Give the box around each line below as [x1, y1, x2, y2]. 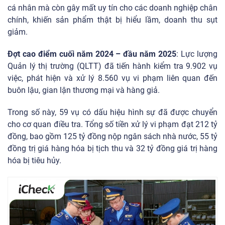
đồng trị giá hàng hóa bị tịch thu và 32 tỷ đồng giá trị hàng [8, 144, 217, 154]
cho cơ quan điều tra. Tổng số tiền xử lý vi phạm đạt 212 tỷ [8, 120, 217, 130]
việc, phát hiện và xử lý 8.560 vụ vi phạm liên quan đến [8, 73, 217, 83]
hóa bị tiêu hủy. [8, 156, 63, 166]
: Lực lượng [176, 49, 218, 59]
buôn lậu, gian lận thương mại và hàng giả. [8, 85, 160, 95]
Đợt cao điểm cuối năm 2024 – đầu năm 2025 [8, 49, 177, 59]
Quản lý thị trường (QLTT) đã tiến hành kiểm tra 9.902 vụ [8, 61, 217, 71]
